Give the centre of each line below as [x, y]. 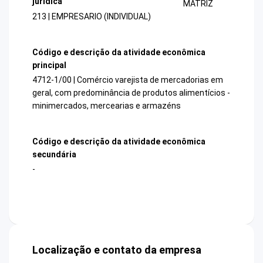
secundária [54, 155]
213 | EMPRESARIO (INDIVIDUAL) [92, 16]
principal [49, 65]
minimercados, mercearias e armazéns [107, 105]
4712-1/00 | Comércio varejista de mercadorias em [128, 80]
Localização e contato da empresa [117, 250]
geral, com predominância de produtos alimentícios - [131, 92]
